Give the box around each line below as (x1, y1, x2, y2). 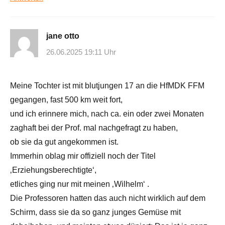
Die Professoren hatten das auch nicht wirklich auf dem (10, 193, 205, 202)
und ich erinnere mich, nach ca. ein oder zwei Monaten (10, 109, 204, 118)
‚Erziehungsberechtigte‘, (10, 165, 96, 174)
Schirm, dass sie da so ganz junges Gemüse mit (10, 207, 181, 216)
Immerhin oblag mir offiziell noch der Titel (10, 151, 156, 160)
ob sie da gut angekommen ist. (10, 137, 119, 146)
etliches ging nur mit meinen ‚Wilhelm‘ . (10, 179, 149, 188)
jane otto (46, 32, 79, 41)
